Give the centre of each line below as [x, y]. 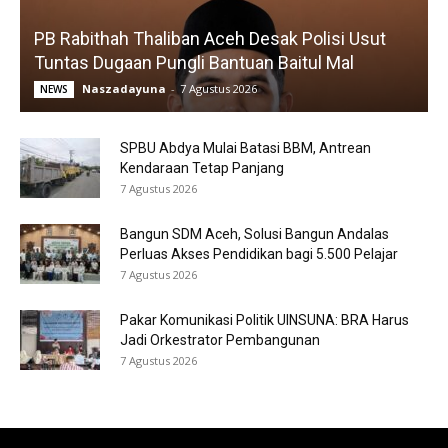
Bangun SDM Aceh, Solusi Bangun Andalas [254, 233]
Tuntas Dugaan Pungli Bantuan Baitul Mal [194, 62]
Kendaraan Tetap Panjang [202, 167]
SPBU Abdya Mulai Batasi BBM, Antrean [245, 147]
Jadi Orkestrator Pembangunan [220, 339]
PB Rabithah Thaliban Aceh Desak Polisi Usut [210, 38]
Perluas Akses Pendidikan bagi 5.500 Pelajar [259, 253]
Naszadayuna [124, 88]
